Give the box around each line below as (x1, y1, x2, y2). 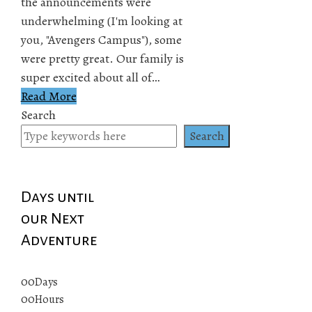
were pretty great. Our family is (20, 49, 184, 67)
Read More (20, 87, 77, 104)
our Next (20, 210, 84, 227)
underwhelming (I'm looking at (20, 12, 182, 29)
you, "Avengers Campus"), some (20, 31, 182, 48)
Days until (20, 188, 94, 205)
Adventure (20, 231, 97, 249)
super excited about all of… (20, 68, 159, 86)
